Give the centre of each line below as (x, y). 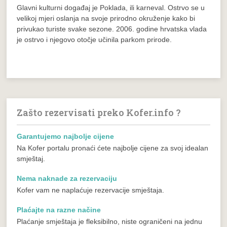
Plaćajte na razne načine (59, 210)
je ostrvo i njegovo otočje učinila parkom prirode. (94, 40)
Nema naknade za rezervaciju (67, 178)
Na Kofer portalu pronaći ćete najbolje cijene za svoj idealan (113, 148)
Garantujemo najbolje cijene (66, 136)
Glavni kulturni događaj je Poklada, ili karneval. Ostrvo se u (111, 8)
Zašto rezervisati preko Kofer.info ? (99, 112)
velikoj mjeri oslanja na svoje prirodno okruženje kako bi (106, 18)
